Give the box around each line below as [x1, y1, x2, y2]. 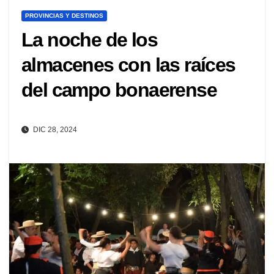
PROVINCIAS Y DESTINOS [25, 12, 103, 20]
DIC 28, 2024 [31, 125, 77, 134]
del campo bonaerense [21, 79, 217, 102]
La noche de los [21, 29, 157, 51]
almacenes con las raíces [21, 54, 235, 76]
